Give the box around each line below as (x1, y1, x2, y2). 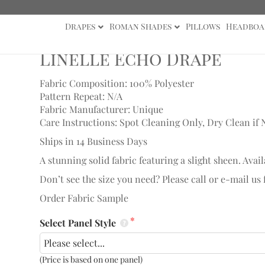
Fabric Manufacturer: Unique (39, 103, 163, 115)
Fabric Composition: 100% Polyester (39, 77, 194, 89)
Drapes (64, 21, 95, 32)
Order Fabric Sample (39, 192, 128, 204)
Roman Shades (109, 21, 172, 32)
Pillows (185, 21, 220, 32)
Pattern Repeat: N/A (39, 90, 122, 102)
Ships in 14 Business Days (39, 135, 147, 147)
